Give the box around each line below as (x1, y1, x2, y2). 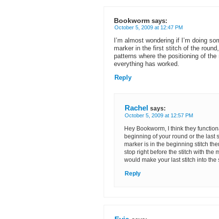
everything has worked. (114, 61, 179, 68)
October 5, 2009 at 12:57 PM (125, 112, 193, 119)
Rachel (125, 104, 148, 112)
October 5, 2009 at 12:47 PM (114, 24, 183, 31)
